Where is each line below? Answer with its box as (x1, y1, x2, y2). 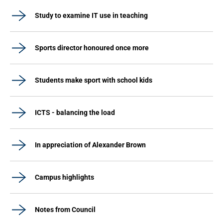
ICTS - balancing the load (35, 109, 115, 116)
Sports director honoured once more (35, 44, 149, 52)
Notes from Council (35, 206, 96, 214)
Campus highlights (35, 173, 94, 181)
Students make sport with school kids (35, 76, 152, 84)
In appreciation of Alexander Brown (35, 141, 146, 149)
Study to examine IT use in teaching (35, 11, 148, 19)
